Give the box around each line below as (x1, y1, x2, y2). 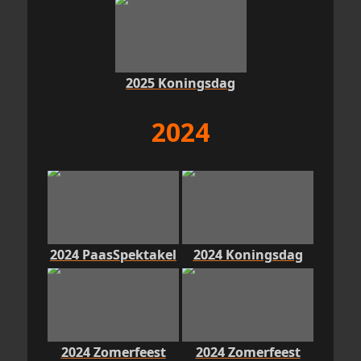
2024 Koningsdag (193, 245, 303, 263)
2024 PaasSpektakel (50, 245, 176, 263)
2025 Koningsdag (126, 73, 235, 92)
